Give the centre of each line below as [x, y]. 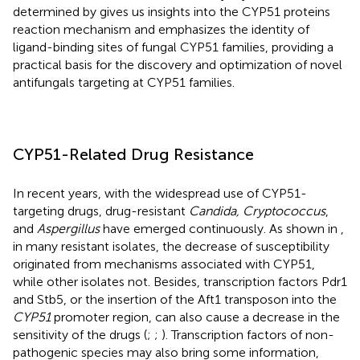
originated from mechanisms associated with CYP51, [164, 264]
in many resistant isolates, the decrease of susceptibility [171, 246]
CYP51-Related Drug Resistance [133, 154]
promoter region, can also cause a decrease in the [195, 317]
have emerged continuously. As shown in [220, 228]
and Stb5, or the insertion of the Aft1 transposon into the [175, 299]
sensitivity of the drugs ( [80, 334]
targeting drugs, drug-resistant [101, 211]
